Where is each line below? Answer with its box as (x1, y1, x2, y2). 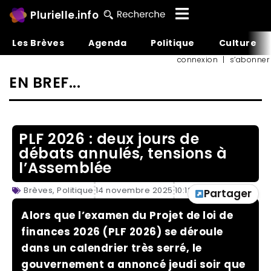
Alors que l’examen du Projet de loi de (21, 208, 233, 223)
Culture (218, 37, 256, 49)
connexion (177, 54, 218, 65)
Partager (204, 186, 252, 201)
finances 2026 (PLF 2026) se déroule (21, 224, 223, 239)
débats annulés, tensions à (19, 143, 227, 163)
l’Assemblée (19, 158, 116, 178)
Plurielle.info (30, 7, 99, 22)
